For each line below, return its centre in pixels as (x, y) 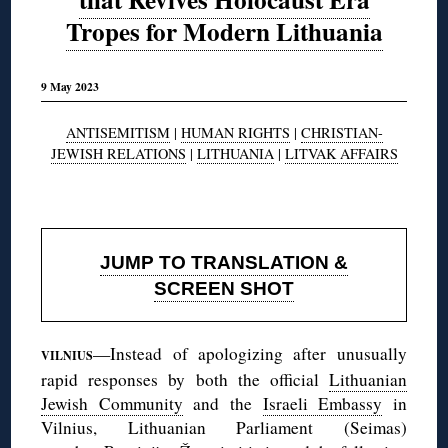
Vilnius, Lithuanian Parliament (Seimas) (224, 427)
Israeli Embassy (322, 403)
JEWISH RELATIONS (118, 153)
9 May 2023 (70, 87)
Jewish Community (112, 403)
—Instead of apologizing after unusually (250, 353)
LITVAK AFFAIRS (341, 153)
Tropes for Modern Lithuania (224, 31)
